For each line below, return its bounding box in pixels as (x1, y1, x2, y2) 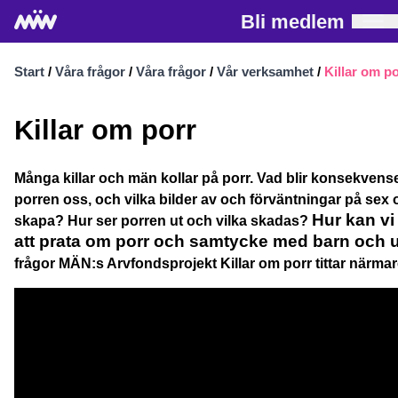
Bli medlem (241, 11, 345, 33)
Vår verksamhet (217, 64, 314, 79)
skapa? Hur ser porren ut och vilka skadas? (14, 212, 312, 228)
